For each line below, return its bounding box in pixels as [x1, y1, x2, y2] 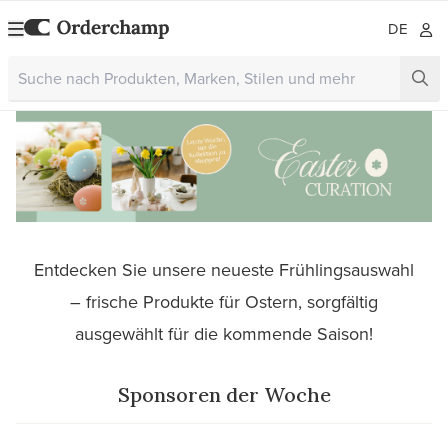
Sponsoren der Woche [117, 381, 331, 407]
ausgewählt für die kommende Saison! [75, 320, 373, 346]
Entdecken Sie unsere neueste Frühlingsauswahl [34, 256, 414, 282]
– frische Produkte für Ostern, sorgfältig [70, 288, 378, 314]
